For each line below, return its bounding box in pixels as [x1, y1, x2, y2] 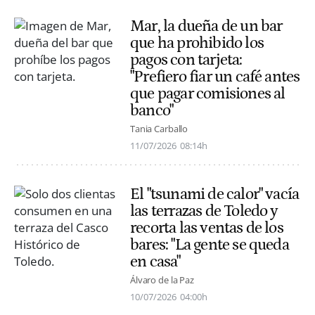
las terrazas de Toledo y [130, 202, 278, 221]
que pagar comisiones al [130, 84, 285, 103]
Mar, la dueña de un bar [130, 16, 283, 35]
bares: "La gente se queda [130, 236, 289, 255]
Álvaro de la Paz [130, 274, 194, 287]
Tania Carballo [130, 122, 188, 136]
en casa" [130, 252, 181, 271]
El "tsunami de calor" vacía [130, 185, 300, 204]
